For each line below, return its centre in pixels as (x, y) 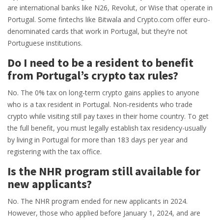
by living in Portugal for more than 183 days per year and (97, 140)
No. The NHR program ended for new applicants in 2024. (97, 201)
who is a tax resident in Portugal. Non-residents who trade (100, 105)
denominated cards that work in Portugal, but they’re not (97, 31)
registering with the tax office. (55, 152)
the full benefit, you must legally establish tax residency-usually (107, 128)
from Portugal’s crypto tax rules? (93, 76)
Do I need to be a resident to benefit (100, 63)
